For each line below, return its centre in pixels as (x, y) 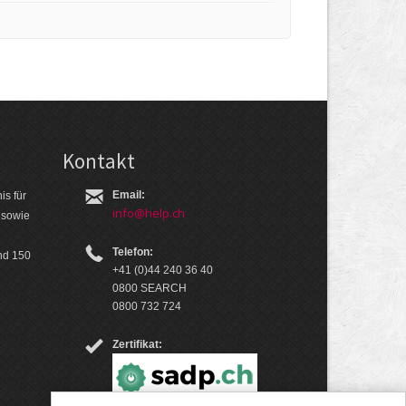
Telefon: (133, 251)
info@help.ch (149, 213)
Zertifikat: (138, 344)
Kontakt (99, 160)
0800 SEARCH (150, 288)
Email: (129, 194)
